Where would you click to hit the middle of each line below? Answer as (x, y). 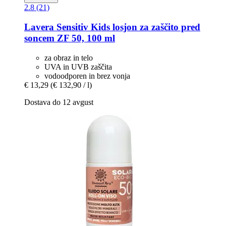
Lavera (39, 27)
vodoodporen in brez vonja (87, 76)
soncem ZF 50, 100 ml (70, 38)
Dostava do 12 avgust (59, 102)
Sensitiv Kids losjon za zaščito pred (127, 27)
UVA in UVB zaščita (78, 67)
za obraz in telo (69, 58)
